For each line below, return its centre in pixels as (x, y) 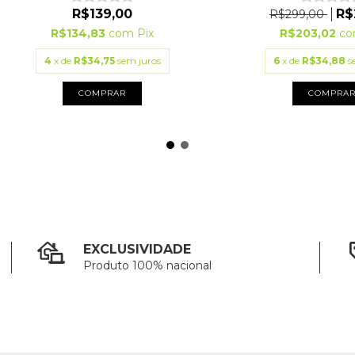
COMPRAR (102, 93)
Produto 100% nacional (148, 265)
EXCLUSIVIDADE (137, 249)
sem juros (139, 61)
